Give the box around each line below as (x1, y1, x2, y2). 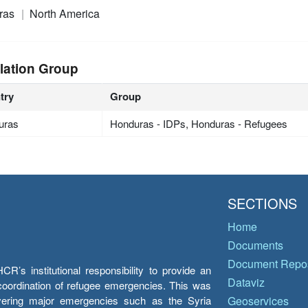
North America (29, 5, 100, 21)
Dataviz (228, 274, 265, 290)
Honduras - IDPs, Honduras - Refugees (110, 115, 288, 131)
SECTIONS (228, 193, 297, 213)
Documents (228, 237, 283, 253)
